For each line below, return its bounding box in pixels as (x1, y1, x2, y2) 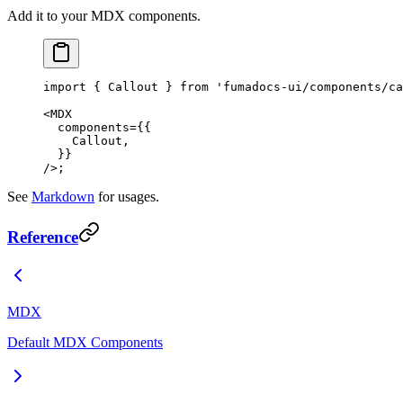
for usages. (94, 188, 159, 204)
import (43, 79, 86, 94)
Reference (7, 228, 78, 247)
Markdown (31, 188, 94, 204)
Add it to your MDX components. (7, 7, 201, 23)
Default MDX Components (7, 335, 163, 351)
